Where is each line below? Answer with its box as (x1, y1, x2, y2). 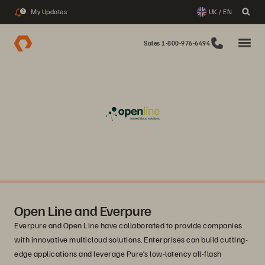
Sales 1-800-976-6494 (144, 39, 210, 47)
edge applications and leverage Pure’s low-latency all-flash (14, 248, 222, 258)
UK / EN (208, 7, 232, 16)
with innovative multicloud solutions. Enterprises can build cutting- (14, 234, 248, 244)
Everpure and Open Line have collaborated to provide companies (14, 220, 243, 230)
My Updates (31, 7, 67, 16)
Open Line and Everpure (14, 201, 151, 219)
